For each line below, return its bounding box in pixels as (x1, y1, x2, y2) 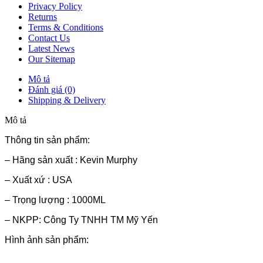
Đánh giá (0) (28, 85, 75, 95)
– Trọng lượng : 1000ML (5, 195, 106, 205)
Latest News (28, 43, 75, 54)
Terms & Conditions (28, 22, 103, 33)
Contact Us (28, 33, 70, 43)
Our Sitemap (28, 54, 75, 65)
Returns (28, 12, 57, 22)
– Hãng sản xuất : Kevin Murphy (5, 155, 137, 166)
